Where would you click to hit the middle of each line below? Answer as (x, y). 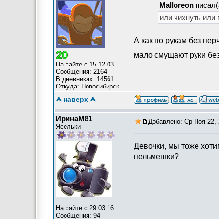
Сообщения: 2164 (81, 72)
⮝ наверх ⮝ (76, 99)
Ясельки (68, 126)
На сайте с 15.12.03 (85, 64)
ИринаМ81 (74, 119)
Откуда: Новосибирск (88, 86)
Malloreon (176, 5)
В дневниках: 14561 (85, 79)
